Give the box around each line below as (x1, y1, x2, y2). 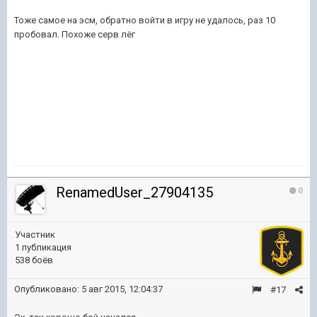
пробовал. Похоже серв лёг (14, 29, 135, 40)
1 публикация (15, 242, 71, 253)
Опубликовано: (14, 284, 81, 294)
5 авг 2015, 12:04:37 (81, 284, 163, 294)
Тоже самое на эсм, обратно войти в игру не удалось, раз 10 (14, 15, 275, 25)
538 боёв (15, 255, 53, 265)
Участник (15, 229, 55, 240)
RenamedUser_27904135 (56, 184, 213, 201)
